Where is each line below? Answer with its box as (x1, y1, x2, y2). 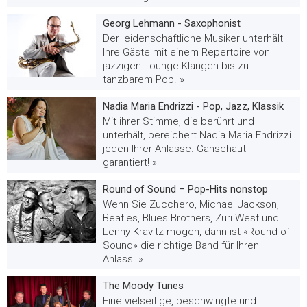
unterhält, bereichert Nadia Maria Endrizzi (103, 129, 291, 141)
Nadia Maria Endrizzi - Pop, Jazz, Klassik (103, 100, 284, 112)
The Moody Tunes (103, 280, 184, 292)
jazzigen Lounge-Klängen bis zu (103, 60, 249, 72)
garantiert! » (103, 156, 157, 169)
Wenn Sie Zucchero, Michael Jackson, (103, 198, 279, 210)
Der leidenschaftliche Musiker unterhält (103, 32, 283, 45)
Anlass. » (103, 253, 143, 265)
